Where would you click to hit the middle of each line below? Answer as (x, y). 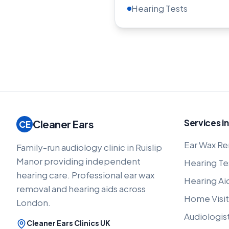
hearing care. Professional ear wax (85, 175)
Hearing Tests (159, 8)
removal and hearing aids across (81, 189)
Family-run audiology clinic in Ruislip (89, 147)
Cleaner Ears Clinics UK (68, 223)
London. (33, 202)
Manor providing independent (78, 161)
